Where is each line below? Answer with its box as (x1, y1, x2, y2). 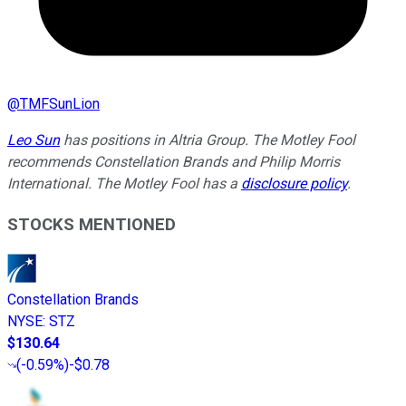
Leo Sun (7, 130, 60, 149)
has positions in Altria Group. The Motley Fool (60, 130, 355, 149)
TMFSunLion (20, 94, 100, 112)
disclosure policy (241, 174, 347, 192)
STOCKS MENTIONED (7, 214, 176, 235)
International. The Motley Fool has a (7, 174, 241, 192)
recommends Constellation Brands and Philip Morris (7, 152, 340, 170)
